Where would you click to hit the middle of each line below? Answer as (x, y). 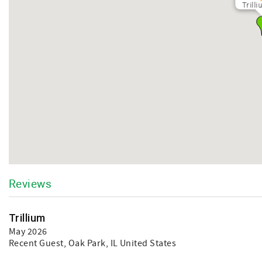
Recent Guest (36, 243)
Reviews (30, 183)
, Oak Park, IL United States (120, 243)
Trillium (27, 218)
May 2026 (28, 232)
